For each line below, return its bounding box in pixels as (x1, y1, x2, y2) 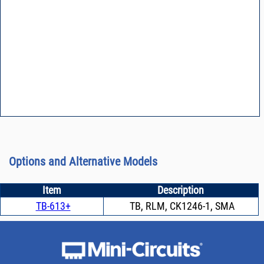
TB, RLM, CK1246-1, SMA (130, 200, 235, 213)
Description (157, 184, 204, 197)
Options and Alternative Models (8, 155, 157, 169)
